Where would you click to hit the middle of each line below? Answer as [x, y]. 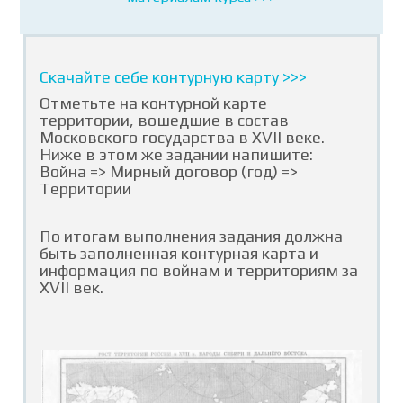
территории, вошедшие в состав [165, 120]
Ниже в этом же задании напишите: [177, 154]
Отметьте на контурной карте [154, 103]
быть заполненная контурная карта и [179, 253]
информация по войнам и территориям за [199, 270]
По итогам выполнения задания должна [192, 236]
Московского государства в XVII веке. [183, 137]
